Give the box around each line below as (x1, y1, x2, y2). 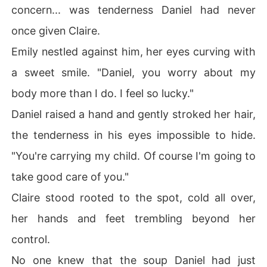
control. (11, 232, 51, 246)
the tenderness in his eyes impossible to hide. (11, 128, 256, 141)
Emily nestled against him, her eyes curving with (11, 45, 256, 58)
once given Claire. (11, 24, 101, 37)
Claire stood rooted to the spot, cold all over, (11, 191, 256, 204)
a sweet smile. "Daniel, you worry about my (11, 66, 256, 79)
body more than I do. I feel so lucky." (11, 86, 194, 100)
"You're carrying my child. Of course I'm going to (11, 149, 256, 162)
